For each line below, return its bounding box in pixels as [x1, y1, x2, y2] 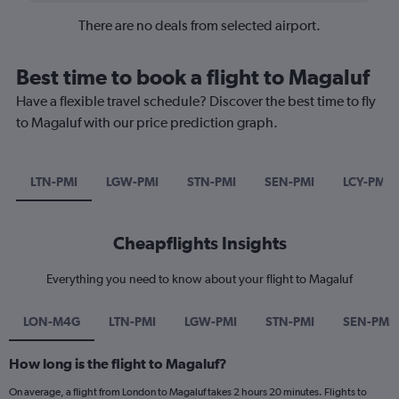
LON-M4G [23, 313, 80, 329]
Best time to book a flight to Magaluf [16, 63, 370, 89]
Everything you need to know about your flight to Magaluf [46, 271, 353, 286]
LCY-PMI [343, 174, 389, 189]
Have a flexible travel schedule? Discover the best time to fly [16, 92, 376, 110]
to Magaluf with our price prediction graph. [16, 113, 278, 131]
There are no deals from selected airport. [78, 16, 321, 34]
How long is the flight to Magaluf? [9, 354, 227, 371]
